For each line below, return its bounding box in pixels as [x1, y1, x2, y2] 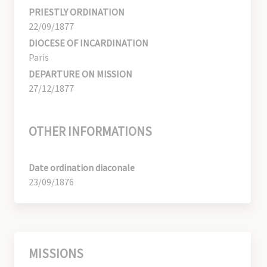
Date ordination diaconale [29, 161, 135, 173]
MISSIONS [29, 245, 83, 262]
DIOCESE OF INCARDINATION [29, 36, 148, 49]
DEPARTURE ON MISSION [29, 67, 132, 80]
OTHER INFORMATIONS [29, 123, 152, 139]
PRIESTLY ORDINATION [29, 5, 125, 18]
